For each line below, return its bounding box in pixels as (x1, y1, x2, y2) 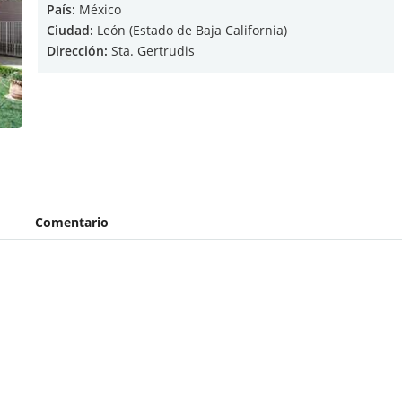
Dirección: (47, 42, 108, 59)
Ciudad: (47, 22, 93, 39)
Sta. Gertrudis (108, 42, 195, 59)
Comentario (35, 214, 109, 231)
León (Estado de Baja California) (93, 22, 287, 39)
